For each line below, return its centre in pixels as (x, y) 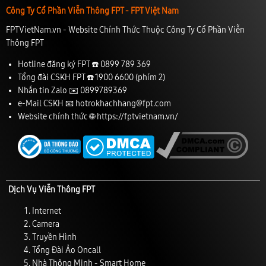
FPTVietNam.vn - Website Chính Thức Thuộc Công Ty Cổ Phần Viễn (125, 30)
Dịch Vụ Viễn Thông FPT (52, 189)
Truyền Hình (55, 237)
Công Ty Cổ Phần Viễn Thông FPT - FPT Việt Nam (92, 11)
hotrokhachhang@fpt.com (123, 103)
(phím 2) (149, 77)
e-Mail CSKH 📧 (47, 103)
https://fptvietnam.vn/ (137, 116)
